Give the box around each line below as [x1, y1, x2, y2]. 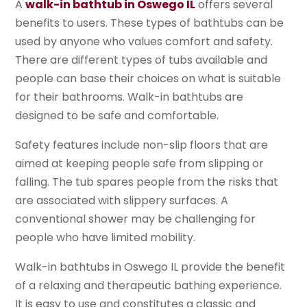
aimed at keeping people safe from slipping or [15, 156, 265, 172]
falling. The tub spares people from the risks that [15, 174, 279, 191]
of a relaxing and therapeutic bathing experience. [15, 278, 282, 294]
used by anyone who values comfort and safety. [15, 34, 273, 50]
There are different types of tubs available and [15, 52, 268, 69]
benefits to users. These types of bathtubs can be [15, 15, 284, 32]
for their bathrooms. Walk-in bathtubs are [15, 89, 244, 106]
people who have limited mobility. [15, 230, 196, 246]
